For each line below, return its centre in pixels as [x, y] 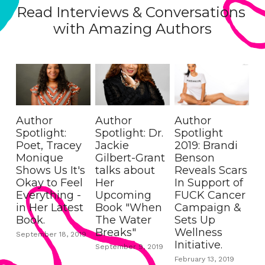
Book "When [128, 208]
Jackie [112, 146]
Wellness [198, 233]
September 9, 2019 [129, 247]
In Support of [209, 183]
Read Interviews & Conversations [131, 12]
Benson [194, 158]
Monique [39, 158]
